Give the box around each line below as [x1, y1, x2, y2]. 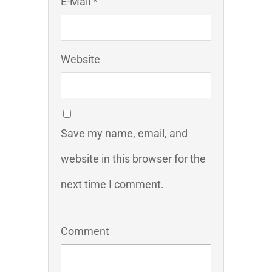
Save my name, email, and [61, 127, 188, 140]
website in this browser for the [61, 152, 206, 166]
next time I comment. [61, 178, 164, 191]
